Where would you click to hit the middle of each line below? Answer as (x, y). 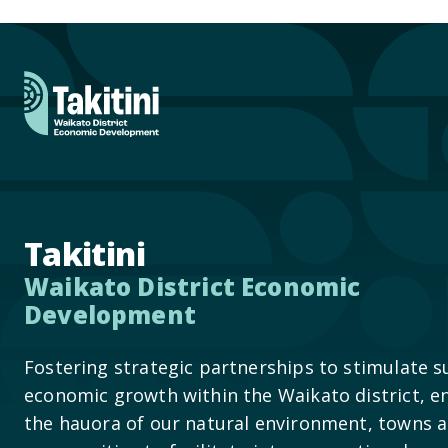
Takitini (84, 253)
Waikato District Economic (192, 286)
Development (110, 314)
